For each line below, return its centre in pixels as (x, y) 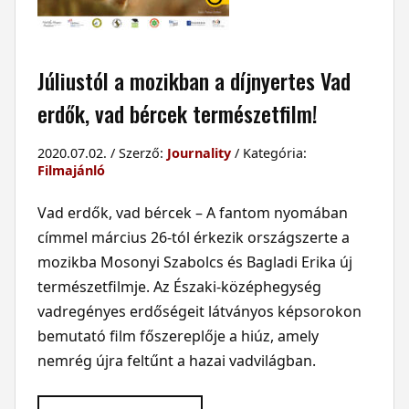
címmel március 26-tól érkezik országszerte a (193, 237)
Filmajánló (71, 170)
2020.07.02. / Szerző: (102, 152)
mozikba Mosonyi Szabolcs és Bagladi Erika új (194, 262)
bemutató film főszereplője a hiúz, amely (178, 336)
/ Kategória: (268, 152)
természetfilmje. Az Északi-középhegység (179, 286)
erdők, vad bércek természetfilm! (177, 113)
